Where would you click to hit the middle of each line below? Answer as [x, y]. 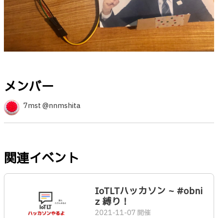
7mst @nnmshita [52, 106]
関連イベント [42, 158]
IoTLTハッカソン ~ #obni [148, 191]
